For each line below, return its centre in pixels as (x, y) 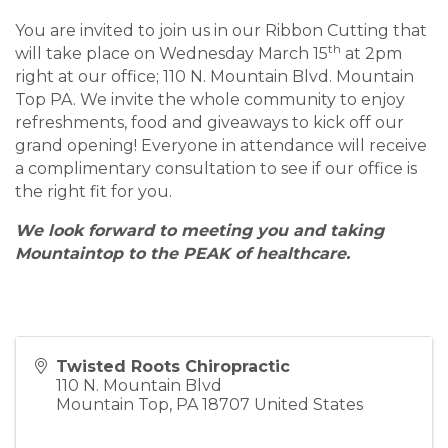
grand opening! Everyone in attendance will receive (221, 146)
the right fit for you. (93, 192)
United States (308, 405)
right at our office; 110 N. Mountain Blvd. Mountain (214, 77)
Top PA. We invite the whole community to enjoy (210, 100)
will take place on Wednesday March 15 (171, 54)
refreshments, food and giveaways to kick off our (209, 123)
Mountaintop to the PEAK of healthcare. (185, 254)
